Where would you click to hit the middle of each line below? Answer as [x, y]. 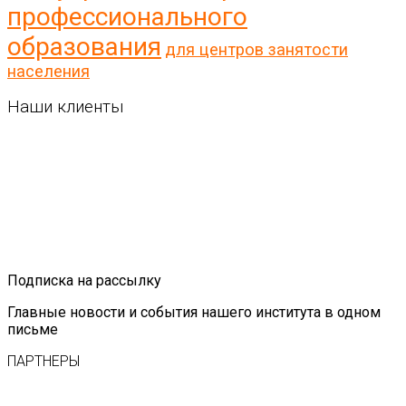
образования [84, 46]
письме [33, 330]
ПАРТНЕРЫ [43, 362]
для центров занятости [256, 49]
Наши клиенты [66, 107]
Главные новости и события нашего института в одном [194, 313]
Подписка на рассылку [84, 281]
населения [48, 71]
